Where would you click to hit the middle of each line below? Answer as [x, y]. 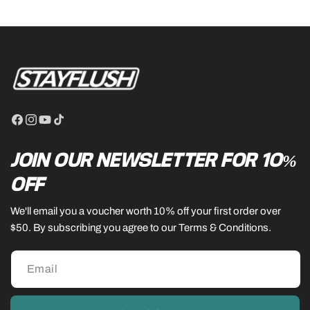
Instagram [60, 112]
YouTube [70, 112]
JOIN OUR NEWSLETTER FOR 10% [154, 159]
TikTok [79, 112]
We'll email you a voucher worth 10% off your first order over [146, 211]
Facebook [45, 112]
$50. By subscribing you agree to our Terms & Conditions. [141, 228]
